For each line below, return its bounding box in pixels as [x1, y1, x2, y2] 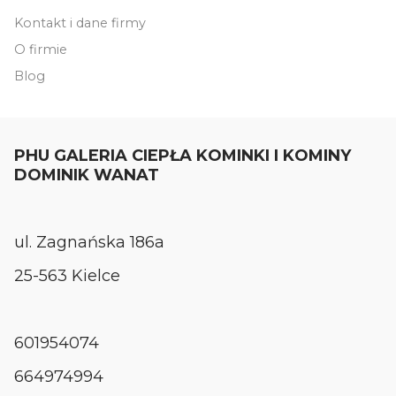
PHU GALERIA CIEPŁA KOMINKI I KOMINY [14, 145, 351, 165]
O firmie [14, 41, 67, 57]
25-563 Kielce [14, 265, 120, 286]
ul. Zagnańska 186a [14, 232, 164, 252]
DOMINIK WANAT [14, 164, 159, 185]
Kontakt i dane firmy [14, 14, 146, 31]
